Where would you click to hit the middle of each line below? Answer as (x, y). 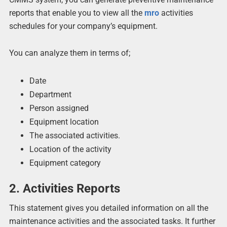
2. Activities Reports (64, 188)
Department (50, 94)
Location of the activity (70, 149)
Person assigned (59, 108)
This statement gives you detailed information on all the (108, 208)
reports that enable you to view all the (77, 13)
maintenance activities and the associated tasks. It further (112, 221)
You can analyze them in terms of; (69, 53)
